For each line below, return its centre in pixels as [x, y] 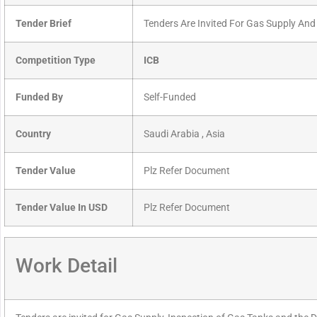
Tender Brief [44, 24]
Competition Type [56, 61]
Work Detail [67, 266]
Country [33, 134]
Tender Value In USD [62, 208]
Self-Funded [170, 98]
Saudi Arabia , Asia [184, 134]
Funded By [39, 98]
